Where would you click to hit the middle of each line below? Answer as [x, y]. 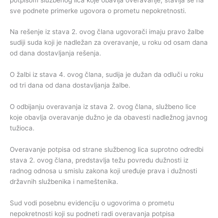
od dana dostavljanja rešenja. [55, 53]
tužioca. [22, 128]
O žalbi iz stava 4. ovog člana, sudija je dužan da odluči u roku [107, 75]
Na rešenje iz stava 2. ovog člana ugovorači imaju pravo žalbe [107, 32]
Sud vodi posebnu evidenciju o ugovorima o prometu [92, 203]
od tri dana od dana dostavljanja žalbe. [70, 85]
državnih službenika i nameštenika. [64, 182]
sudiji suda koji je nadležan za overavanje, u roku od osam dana [109, 43]
